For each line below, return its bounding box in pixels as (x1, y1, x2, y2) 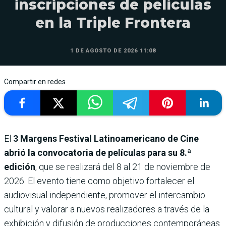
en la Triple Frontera (35, 14, 191, 31)
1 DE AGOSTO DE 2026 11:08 (70, 47, 156, 54)
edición (4, 161, 35, 172)
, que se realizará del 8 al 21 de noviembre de (35, 161, 210, 172)
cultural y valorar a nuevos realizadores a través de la (4, 203, 209, 214)
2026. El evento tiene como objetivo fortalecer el (4, 175, 194, 186)
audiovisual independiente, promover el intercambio (4, 189, 205, 200)
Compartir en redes (4, 77, 66, 86)
